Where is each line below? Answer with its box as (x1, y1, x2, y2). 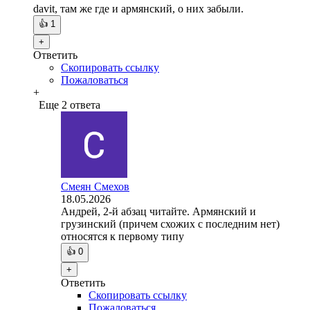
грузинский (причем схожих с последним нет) (61, 218, 280, 230)
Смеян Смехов (61, 181, 129, 193)
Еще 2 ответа (39, 99, 100, 111)
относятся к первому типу (61, 230, 184, 243)
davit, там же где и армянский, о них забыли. (33, 3, 244, 15)
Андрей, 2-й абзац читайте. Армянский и (61, 206, 256, 218)
